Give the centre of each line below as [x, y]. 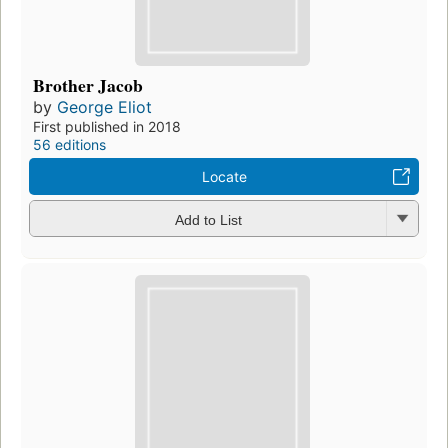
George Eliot [104, 107]
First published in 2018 [107, 127]
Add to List [208, 219]
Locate [224, 177]
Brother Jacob [88, 85]
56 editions [69, 145]
